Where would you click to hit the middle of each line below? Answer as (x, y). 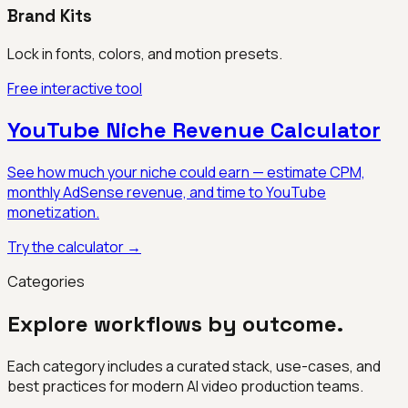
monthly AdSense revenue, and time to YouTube (167, 193)
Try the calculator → (74, 247)
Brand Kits (50, 15)
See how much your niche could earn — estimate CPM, (186, 173)
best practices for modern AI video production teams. (185, 387)
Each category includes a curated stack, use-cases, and (194, 367)
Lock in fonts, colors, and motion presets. (145, 53)
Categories (46, 282)
